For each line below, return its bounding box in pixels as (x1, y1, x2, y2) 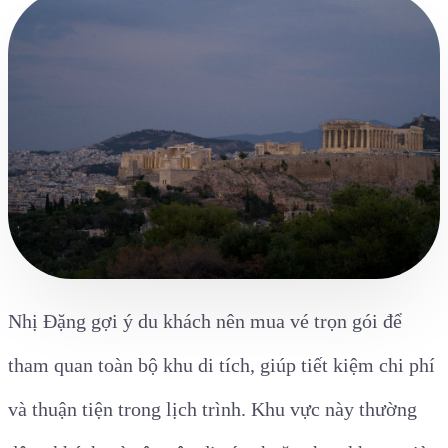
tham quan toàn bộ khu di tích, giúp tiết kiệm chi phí (8, 353, 435, 376)
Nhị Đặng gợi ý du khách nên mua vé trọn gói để (8, 309, 402, 332)
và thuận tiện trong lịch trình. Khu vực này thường (8, 397, 417, 420)
